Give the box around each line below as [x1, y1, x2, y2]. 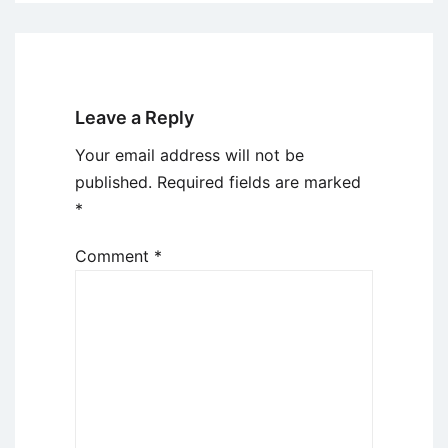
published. [75, 172, 152, 193]
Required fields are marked [157, 172, 361, 193]
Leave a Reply [75, 107, 194, 129]
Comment [75, 246, 154, 267]
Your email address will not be [75, 145, 304, 166]
